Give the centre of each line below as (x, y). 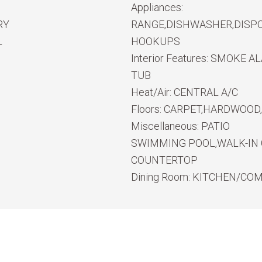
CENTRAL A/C (206, 92)
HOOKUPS (156, 41)
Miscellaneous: (166, 126)
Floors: (147, 109)
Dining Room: (162, 177)
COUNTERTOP (164, 160)
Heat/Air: (152, 92)
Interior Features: (171, 58)
